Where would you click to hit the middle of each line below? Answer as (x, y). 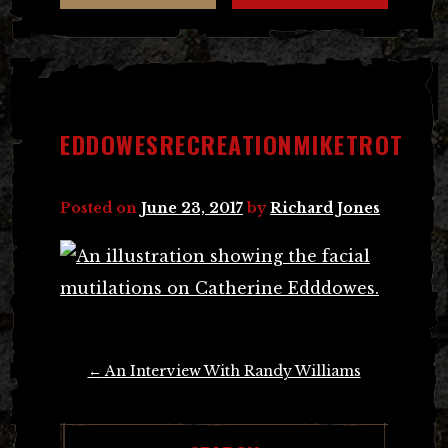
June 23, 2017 (192, 207)
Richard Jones (325, 207)
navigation (96, 398)
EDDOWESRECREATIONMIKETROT (232, 143)
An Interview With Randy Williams (231, 370)
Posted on (100, 207)
